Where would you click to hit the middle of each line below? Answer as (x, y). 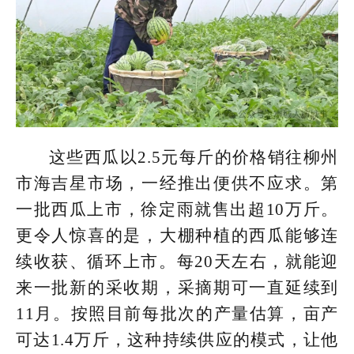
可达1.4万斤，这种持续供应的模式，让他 (177, 339)
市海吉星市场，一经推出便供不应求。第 (177, 183)
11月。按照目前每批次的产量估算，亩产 (177, 313)
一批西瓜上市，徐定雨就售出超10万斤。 (177, 209)
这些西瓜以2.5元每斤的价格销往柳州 (194, 157)
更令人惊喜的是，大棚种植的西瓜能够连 (177, 235)
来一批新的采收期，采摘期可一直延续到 (177, 287)
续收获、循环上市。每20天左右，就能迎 (177, 261)
